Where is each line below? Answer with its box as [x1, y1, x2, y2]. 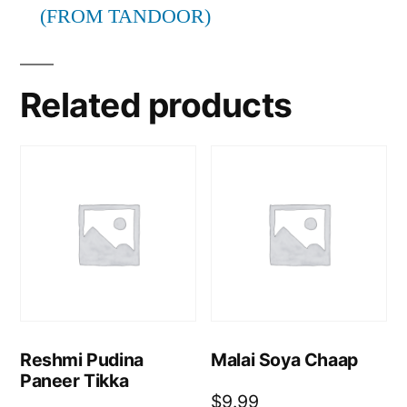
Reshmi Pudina [20, 348, 144, 371]
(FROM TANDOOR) [40, 4, 211, 30]
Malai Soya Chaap [211, 348, 358, 371]
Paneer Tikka [20, 369, 129, 392]
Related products [20, 84, 293, 126]
